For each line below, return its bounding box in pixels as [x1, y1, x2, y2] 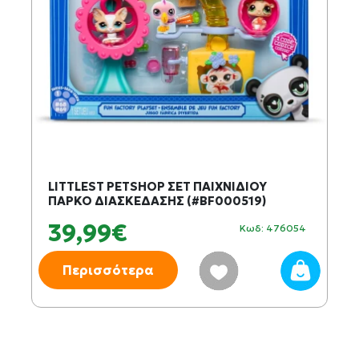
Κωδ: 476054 [240, 222, 306, 234]
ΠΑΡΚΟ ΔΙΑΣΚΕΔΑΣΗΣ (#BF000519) [48, 193, 266, 208]
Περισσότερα [63, 262, 154, 278]
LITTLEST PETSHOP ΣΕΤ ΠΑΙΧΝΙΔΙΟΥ [48, 179, 267, 194]
